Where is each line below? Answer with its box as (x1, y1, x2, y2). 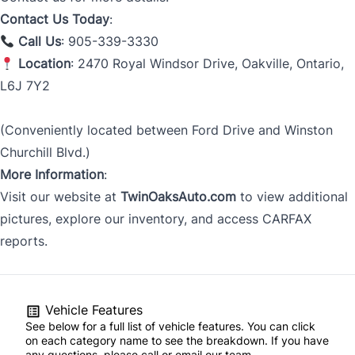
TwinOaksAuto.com (120, 189, 236, 205)
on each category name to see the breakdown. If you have (25, 334, 329, 348)
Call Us (18, 33, 62, 50)
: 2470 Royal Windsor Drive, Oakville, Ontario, (71, 55, 345, 72)
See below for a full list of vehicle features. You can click (25, 319, 315, 334)
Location (18, 55, 71, 72)
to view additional (236, 189, 348, 205)
